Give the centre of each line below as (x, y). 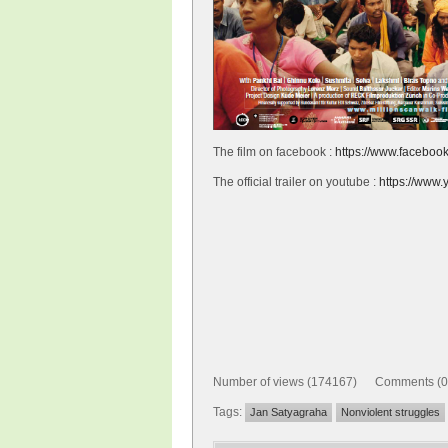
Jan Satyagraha (288, 412)
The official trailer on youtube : (296, 182)
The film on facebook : (274, 152)
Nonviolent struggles (390, 412)
